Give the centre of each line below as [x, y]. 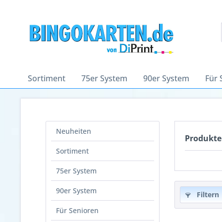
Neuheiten [74, 131]
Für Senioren [77, 210]
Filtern [207, 194]
